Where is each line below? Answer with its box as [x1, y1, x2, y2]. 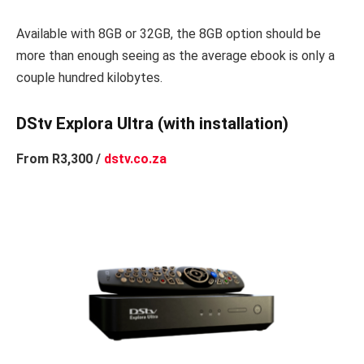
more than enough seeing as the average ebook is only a [16, 47, 335, 63]
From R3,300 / [16, 151, 104, 167]
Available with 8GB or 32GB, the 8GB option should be [16, 25, 321, 41]
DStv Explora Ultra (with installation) [16, 113, 288, 133]
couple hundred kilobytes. [16, 69, 162, 85]
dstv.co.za [104, 151, 167, 167]
